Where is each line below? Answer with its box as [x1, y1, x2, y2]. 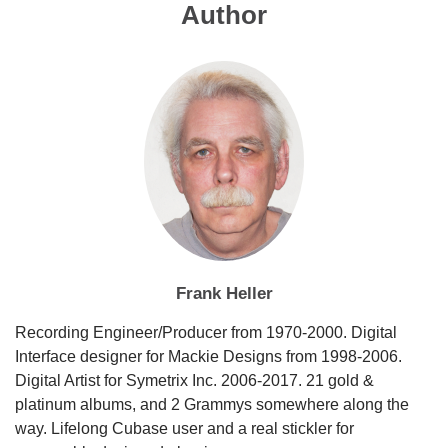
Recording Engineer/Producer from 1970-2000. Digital [15, 323, 397, 341]
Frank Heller [175, 283, 273, 303]
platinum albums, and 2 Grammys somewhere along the [15, 395, 409, 413]
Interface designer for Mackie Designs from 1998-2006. [15, 347, 402, 365]
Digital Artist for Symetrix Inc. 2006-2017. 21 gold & [15, 371, 374, 389]
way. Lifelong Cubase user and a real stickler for [15, 419, 354, 437]
